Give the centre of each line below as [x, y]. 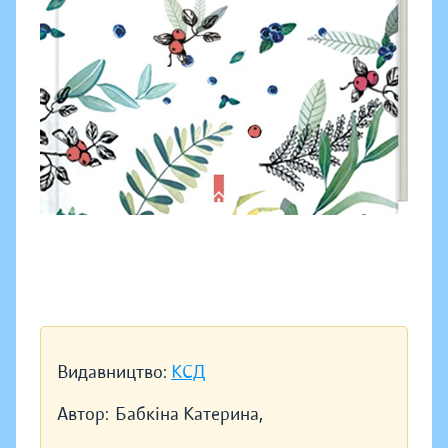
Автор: [83, 414]
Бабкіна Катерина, [189, 414]
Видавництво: [114, 372]
